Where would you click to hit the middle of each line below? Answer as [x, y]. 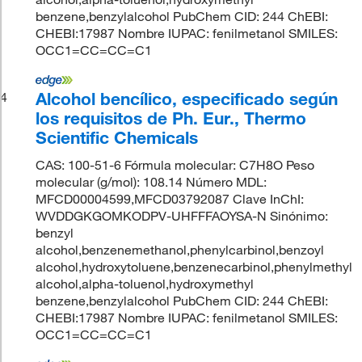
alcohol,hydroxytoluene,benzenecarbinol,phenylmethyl [194, 266]
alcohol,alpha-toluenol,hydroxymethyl [145, 283]
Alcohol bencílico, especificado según [187, 98]
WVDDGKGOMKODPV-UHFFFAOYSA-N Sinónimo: [182, 215]
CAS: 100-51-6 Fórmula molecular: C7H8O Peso [175, 164]
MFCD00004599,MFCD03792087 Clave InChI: [170, 198]
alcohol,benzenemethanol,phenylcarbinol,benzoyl [180, 249]
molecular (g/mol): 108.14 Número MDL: [152, 181]
